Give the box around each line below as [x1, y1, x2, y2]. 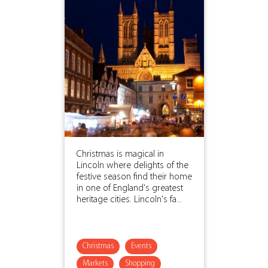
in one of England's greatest [76, 183, 183, 193]
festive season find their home [76, 172, 192, 182]
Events [130, 242, 151, 250]
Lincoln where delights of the [76, 160, 188, 170]
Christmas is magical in [76, 149, 164, 159]
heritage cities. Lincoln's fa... [76, 194, 182, 205]
